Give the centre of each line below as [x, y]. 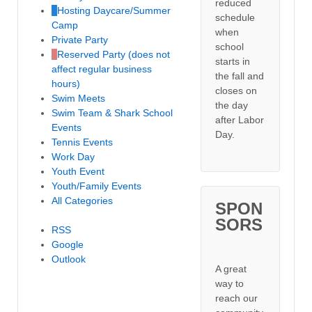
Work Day [73, 156]
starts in [233, 61]
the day [232, 105]
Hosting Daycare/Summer [114, 10]
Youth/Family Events [96, 186]
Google [68, 244]
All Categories [82, 200]
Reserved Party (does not [114, 54]
